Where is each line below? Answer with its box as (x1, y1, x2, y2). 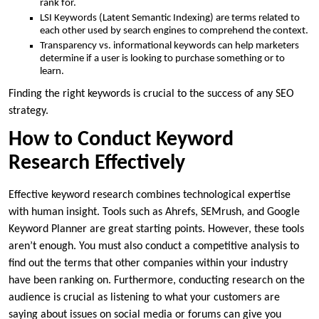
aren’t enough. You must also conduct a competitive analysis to (9, 240, 299, 252)
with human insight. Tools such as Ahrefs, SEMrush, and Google (9, 206, 300, 218)
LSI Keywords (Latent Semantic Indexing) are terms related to (40, 13, 300, 24)
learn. (40, 66, 64, 78)
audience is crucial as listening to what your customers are (9, 291, 280, 303)
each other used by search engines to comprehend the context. (40, 26, 308, 37)
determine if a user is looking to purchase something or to (40, 53, 285, 65)
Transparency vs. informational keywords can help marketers (40, 41, 299, 52)
